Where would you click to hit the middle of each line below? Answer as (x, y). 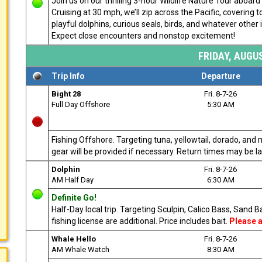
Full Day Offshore (81, 104)
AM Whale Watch (80, 249)
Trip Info (68, 76)
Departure (220, 76)
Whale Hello (74, 239)
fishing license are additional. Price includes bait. (139, 221)
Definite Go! (74, 197)
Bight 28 (66, 94)
